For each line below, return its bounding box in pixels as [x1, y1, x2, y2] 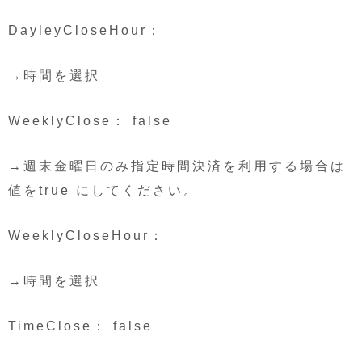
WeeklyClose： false [8, 113, 172, 128]
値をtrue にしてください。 [8, 183, 199, 197]
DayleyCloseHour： [8, 23, 162, 37]
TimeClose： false [8, 318, 153, 333]
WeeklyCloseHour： [8, 228, 165, 242]
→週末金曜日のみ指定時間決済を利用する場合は [8, 158, 346, 173]
